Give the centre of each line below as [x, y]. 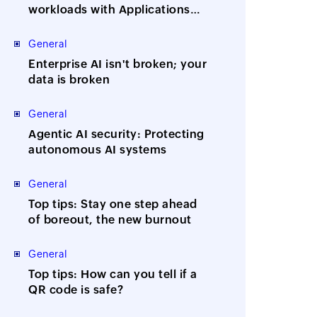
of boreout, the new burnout [110, 219]
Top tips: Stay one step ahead [113, 204]
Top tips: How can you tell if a [113, 274]
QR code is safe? [76, 289]
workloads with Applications [109, 9]
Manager [54, 25]
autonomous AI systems [98, 149]
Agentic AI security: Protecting [116, 134]
